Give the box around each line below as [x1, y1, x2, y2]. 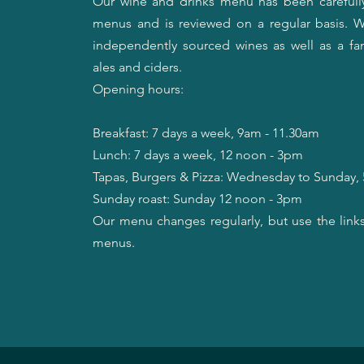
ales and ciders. [93, 59, 182, 75]
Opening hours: [93, 81, 184, 97]
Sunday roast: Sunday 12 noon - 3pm [93, 191, 302, 206]
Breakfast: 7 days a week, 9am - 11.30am [93, 125, 319, 141]
